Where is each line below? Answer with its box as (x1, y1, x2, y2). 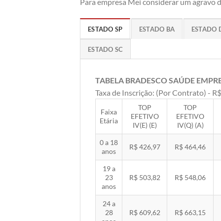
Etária (100, 116, 118, 125)
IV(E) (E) (132, 120, 157, 129)
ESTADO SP (88, 25, 123, 33)
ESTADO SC (88, 45, 123, 53)
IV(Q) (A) (177, 120, 204, 129)
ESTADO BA (139, 25, 175, 33)
